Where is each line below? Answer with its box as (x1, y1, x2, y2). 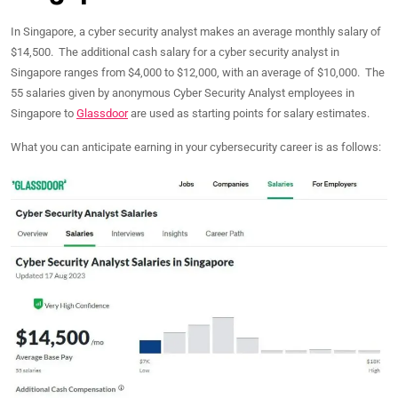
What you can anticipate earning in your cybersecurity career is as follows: (11, 140, 381, 154)
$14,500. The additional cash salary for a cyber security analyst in (11, 45, 339, 59)
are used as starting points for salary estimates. (128, 107, 370, 120)
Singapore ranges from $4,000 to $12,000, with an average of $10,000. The (11, 66, 385, 79)
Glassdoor (76, 107, 128, 120)
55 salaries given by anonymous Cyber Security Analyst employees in (11, 86, 354, 99)
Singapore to (11, 107, 76, 120)
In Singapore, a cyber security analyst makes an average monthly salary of (11, 25, 381, 38)
